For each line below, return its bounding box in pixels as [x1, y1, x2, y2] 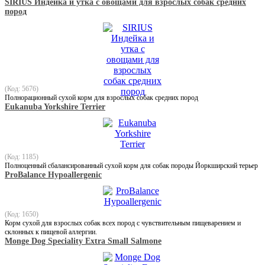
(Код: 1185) [5, 152, 38, 161]
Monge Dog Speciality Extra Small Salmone [5, 236, 161, 245]
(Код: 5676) [5, 84, 38, 93]
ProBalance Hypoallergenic [5, 170, 102, 179]
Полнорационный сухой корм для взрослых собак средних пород [5, 93, 198, 102]
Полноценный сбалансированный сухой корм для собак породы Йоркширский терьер [5, 161, 258, 170]
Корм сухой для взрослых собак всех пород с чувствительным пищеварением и [5, 218, 241, 227]
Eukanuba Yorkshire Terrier [5, 102, 105, 111]
